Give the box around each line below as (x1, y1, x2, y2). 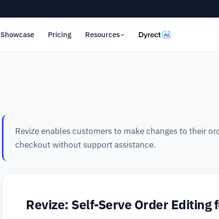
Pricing (47, 30, 71, 39)
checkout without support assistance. (15, 139, 156, 150)
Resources (85, 30, 120, 39)
